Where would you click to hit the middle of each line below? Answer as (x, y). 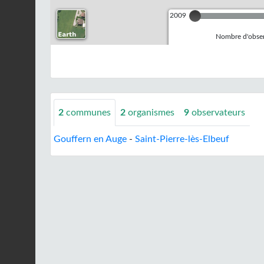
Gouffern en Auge (90, 139)
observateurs (218, 113)
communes (87, 113)
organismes (151, 113)
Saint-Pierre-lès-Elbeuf (182, 139)
